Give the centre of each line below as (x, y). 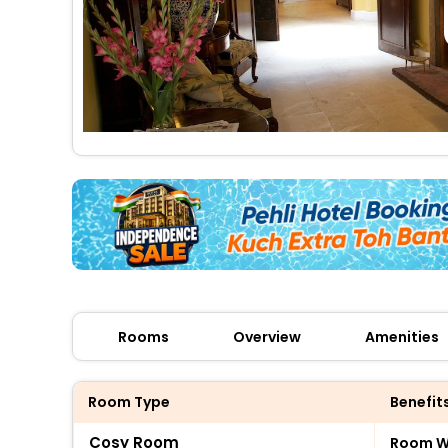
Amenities (402, 336)
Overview (267, 336)
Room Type (129, 401)
